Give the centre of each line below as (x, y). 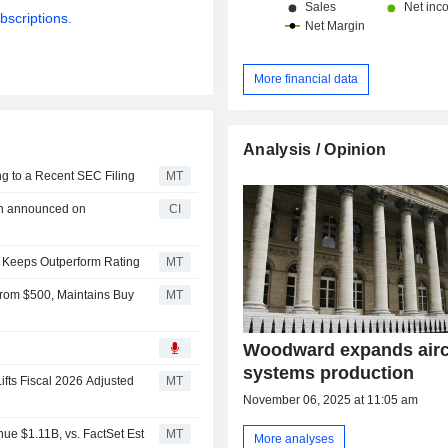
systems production (329, 372)
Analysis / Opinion (315, 149)
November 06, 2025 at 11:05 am (331, 399)
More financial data (306, 78)
